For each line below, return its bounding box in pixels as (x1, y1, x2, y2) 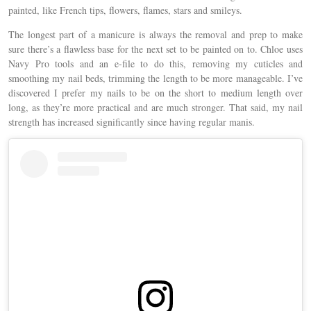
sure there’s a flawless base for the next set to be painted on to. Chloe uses (8, 42, 303, 56)
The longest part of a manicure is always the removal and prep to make (8, 27, 303, 41)
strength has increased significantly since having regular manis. (8, 115, 255, 128)
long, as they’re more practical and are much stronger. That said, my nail (8, 100, 303, 114)
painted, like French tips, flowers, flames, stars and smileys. (8, 3, 242, 17)
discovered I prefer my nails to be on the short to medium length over (8, 85, 303, 99)
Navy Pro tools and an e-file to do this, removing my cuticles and (8, 56, 303, 70)
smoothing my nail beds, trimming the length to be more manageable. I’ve (8, 71, 303, 85)
